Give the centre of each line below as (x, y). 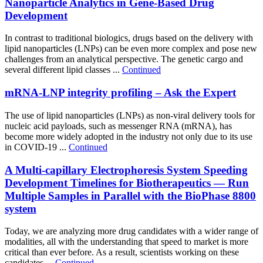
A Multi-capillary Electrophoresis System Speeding (126, 170)
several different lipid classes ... (63, 70)
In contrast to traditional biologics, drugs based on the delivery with (129, 38)
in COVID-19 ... (37, 147)
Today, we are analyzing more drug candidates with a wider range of (131, 231)
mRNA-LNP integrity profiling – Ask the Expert (120, 93)
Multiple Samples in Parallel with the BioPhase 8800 (130, 195)
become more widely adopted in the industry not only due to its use (129, 136)
